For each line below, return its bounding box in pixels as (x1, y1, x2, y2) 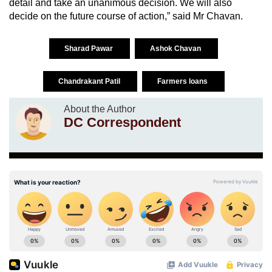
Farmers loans (157, 76, 209, 86)
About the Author (64, 103, 135, 114)
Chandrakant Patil (58, 76, 122, 86)
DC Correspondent (64, 114, 181, 130)
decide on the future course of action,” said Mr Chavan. (9, 10, 243, 21)
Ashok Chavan (150, 44, 203, 53)
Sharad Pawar (64, 44, 115, 53)
